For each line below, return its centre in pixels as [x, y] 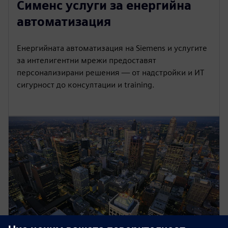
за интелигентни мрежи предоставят [87, 61]
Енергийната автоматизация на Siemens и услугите [112, 48]
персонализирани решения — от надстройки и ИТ [110, 73]
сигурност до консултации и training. [86, 85]
